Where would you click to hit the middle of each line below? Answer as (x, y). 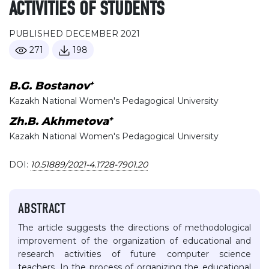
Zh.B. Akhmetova (59, 122)
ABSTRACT (42, 210)
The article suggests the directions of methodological (134, 228)
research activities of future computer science (134, 254)
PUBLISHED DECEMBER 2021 (74, 34)
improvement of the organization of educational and (134, 241)
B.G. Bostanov (49, 86)
